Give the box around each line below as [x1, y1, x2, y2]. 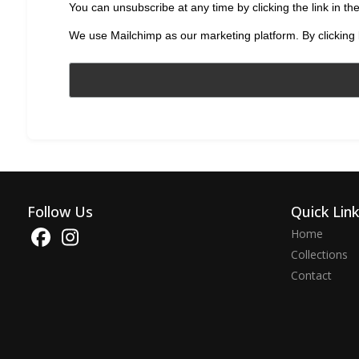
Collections [290, 247, 348, 263]
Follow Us [26, 202, 93, 222]
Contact [290, 268, 332, 284]
